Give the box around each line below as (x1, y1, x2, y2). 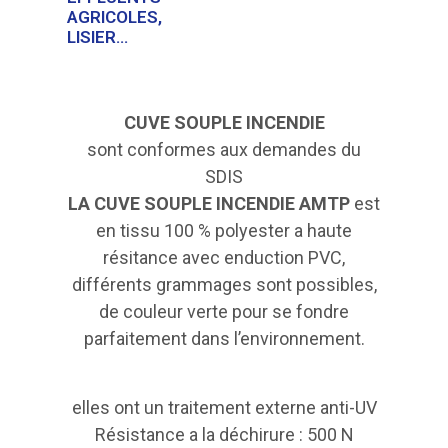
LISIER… (67, 26, 128, 47)
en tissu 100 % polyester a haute (96, 220, 352, 242)
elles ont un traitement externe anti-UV (71, 396, 377, 418)
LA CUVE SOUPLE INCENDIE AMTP (68, 193, 350, 215)
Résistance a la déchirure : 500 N (94, 423, 354, 445)
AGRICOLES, (67, 6, 162, 27)
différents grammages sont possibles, (71, 274, 377, 296)
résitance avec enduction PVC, (103, 247, 345, 269)
